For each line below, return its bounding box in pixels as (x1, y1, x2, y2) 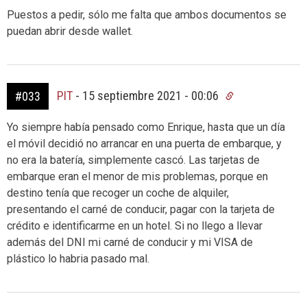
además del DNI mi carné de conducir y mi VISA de (7, 235, 253, 249)
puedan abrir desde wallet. (7, 24, 133, 38)
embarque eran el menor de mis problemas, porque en (7, 169, 268, 183)
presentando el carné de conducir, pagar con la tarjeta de (7, 202, 275, 216)
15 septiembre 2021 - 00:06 (82, 88, 221, 103)
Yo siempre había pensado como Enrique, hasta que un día (7, 120, 285, 134)
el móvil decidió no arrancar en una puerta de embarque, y (7, 136, 282, 150)
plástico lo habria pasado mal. (7, 251, 149, 265)
